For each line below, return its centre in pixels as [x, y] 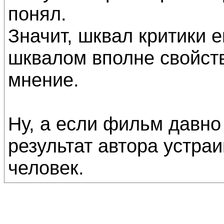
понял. [37, 14]
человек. [46, 168]
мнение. [43, 80]
